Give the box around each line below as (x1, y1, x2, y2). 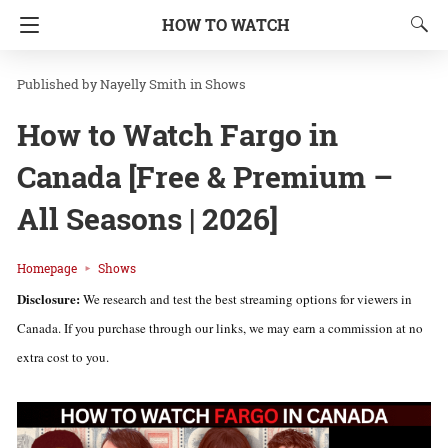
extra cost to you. (17, 348, 109, 367)
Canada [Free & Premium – (17, 157, 393, 196)
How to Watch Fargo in (17, 115, 338, 154)
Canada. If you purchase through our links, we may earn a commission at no (17, 319, 423, 338)
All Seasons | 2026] (17, 199, 278, 238)
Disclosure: (17, 289, 80, 309)
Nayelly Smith (100, 75, 186, 93)
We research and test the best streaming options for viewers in (80, 290, 412, 309)
